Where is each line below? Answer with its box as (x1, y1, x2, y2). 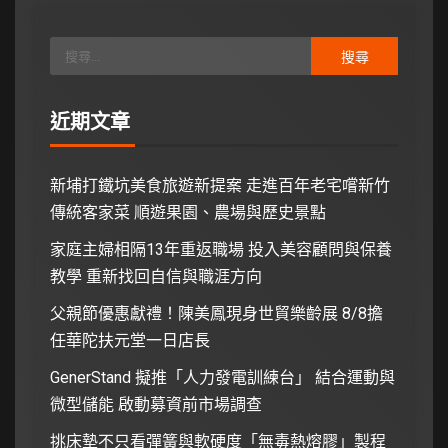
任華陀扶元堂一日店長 (50, 331, 210, 351)
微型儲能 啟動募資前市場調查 (50, 395, 262, 415)
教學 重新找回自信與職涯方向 (50, 267, 262, 287)
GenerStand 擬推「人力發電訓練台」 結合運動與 (50, 368, 395, 388)
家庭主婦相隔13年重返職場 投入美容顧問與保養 (50, 240, 392, 260)
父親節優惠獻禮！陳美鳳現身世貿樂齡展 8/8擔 (50, 304, 383, 324)
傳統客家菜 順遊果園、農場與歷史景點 (50, 203, 326, 223)
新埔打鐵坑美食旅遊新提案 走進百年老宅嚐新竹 (50, 176, 390, 196)
